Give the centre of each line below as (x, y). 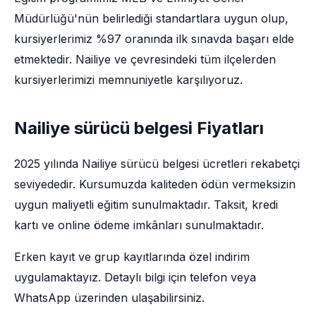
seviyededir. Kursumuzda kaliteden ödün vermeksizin (155, 184)
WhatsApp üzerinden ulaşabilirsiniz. (109, 298)
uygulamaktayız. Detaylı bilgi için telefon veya (135, 277)
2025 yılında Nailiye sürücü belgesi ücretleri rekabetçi (157, 164)
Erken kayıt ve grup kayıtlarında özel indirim (132, 257)
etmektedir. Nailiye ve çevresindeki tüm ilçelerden (145, 59)
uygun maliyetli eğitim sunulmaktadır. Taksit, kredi (146, 205)
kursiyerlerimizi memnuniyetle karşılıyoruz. (128, 80)
